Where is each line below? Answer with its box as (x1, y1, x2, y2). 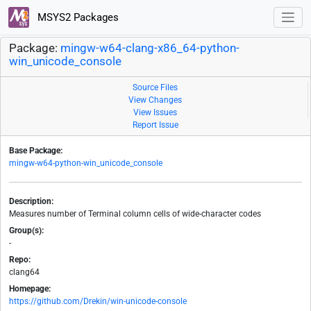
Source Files (133, 83, 178, 93)
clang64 (9, 267, 40, 278)
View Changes (128, 95, 182, 106)
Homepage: (9, 284, 51, 294)
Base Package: (9, 146, 62, 156)
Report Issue (133, 120, 178, 131)
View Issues (133, 108, 177, 118)
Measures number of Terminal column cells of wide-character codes (9, 209, 261, 219)
